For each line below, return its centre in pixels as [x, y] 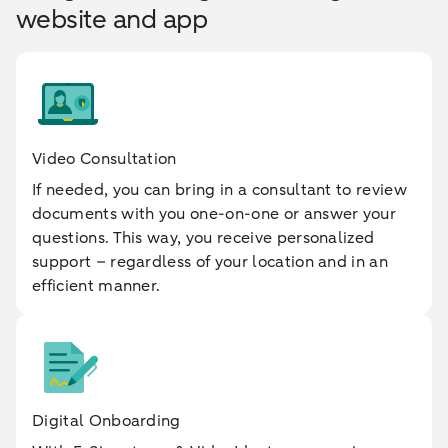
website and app [112, 19]
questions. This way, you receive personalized [203, 238]
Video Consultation [104, 159]
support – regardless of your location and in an [210, 262]
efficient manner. [96, 286]
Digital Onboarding [106, 421]
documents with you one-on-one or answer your [214, 214]
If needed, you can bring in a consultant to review [220, 190]
